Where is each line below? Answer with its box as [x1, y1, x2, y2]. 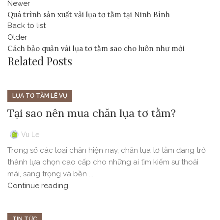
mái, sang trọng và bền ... [7, 169, 93, 179]
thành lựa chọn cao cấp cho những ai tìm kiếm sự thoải [7, 158, 198, 167]
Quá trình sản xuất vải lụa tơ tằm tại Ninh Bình [7, 10, 170, 20]
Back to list [7, 21, 46, 30]
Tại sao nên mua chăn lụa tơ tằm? [7, 106, 176, 120]
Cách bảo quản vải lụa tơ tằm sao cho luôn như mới [7, 44, 185, 54]
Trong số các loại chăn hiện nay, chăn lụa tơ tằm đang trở [7, 146, 206, 155]
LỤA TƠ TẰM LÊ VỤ [12, 92, 67, 100]
